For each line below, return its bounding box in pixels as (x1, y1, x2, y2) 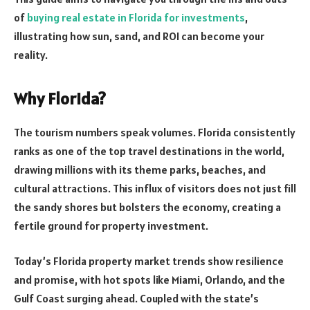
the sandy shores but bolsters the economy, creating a (14, 199, 281, 214)
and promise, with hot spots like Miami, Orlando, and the (14, 273, 285, 287)
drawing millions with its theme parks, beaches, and (14, 162, 266, 176)
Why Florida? (14, 87, 106, 109)
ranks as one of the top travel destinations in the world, (14, 143, 284, 158)
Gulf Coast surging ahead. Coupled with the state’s (14, 291, 259, 306)
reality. (14, 47, 48, 62)
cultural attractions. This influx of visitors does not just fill (14, 181, 296, 195)
